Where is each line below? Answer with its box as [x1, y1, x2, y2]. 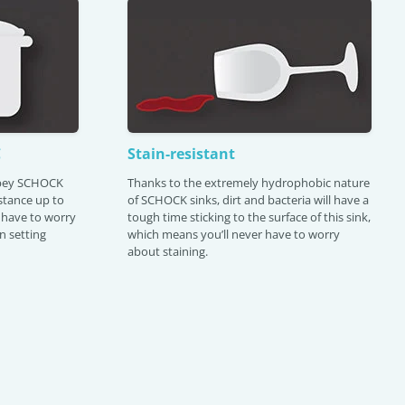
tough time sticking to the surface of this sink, [127, 209, 371, 225]
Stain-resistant [127, 144, 235, 164]
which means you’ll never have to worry [127, 226, 340, 242]
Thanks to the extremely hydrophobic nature [127, 174, 370, 191]
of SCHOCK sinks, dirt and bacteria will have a [127, 192, 369, 208]
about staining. [127, 243, 208, 259]
